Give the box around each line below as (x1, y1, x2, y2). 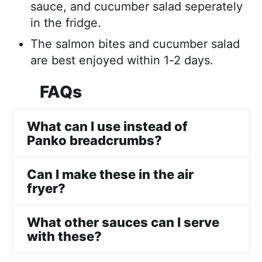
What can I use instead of (27, 118, 188, 134)
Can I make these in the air (27, 166, 194, 182)
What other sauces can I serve (27, 214, 219, 230)
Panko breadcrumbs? (27, 132, 162, 148)
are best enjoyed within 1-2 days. (30, 53, 213, 67)
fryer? (27, 180, 65, 196)
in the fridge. (30, 15, 101, 30)
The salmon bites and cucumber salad (30, 36, 240, 51)
